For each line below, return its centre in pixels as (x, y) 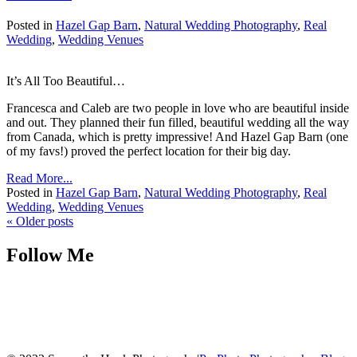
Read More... (39, 178)
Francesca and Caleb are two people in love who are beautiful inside (178, 108)
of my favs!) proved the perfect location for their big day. (149, 151)
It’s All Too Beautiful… (66, 81)
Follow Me (50, 255)
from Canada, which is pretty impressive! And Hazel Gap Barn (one (177, 137)
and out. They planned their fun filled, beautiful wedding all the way (178, 122)
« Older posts (40, 221)
